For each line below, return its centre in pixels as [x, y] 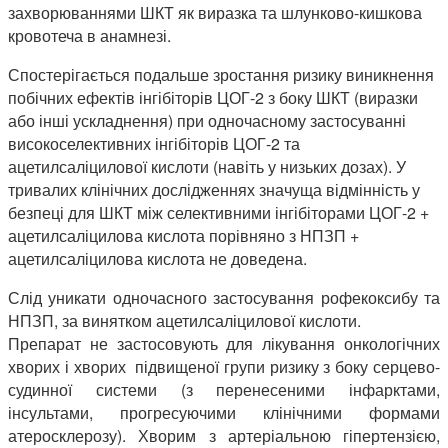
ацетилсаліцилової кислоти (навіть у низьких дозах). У [207, 167]
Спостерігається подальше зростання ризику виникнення [221, 75]
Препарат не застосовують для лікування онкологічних [224, 344]
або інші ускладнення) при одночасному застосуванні [207, 121]
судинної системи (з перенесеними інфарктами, [224, 390]
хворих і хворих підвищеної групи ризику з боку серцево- [224, 367]
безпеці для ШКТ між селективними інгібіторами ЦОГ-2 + [218, 213]
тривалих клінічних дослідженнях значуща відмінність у [214, 190]
